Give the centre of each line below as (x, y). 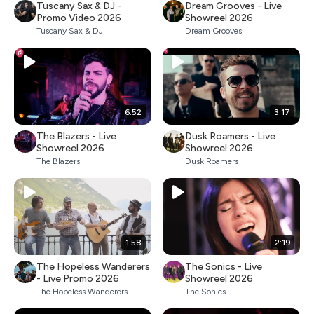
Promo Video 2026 (79, 18)
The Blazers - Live (76, 136)
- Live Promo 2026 (78, 279)
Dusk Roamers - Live (230, 136)
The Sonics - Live (224, 267)
